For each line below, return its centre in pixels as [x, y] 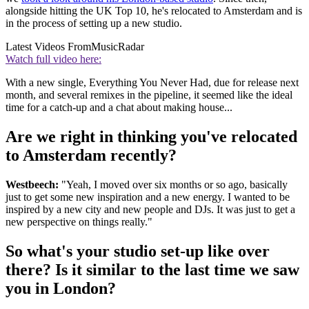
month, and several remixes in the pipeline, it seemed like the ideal [149, 95]
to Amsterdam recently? [91, 156]
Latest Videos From [48, 47]
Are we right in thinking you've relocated [151, 137]
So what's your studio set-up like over [138, 251]
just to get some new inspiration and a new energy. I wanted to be [148, 197]
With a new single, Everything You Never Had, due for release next [152, 83]
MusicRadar [118, 47]
